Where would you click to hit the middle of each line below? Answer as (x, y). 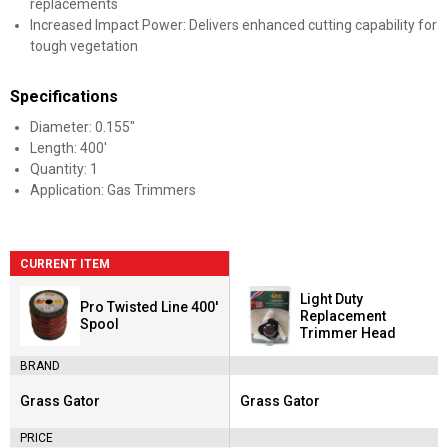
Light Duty (331, 298)
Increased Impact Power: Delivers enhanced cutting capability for (233, 25)
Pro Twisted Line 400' (149, 307)
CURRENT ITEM (65, 263)
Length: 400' (68, 148)
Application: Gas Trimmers (113, 190)
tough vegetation (84, 46)
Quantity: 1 (64, 169)
